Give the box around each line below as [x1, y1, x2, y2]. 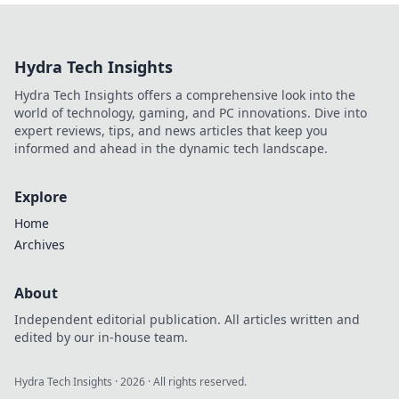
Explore [14, 187, 67, 207]
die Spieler [271, 94, 335, 110]
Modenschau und [271, 40, 376, 57]
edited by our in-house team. [14, 329, 188, 346]
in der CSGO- [271, 22, 348, 39]
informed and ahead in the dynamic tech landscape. [14, 140, 328, 157]
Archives [14, 236, 65, 253]
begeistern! [271, 111, 339, 128]
